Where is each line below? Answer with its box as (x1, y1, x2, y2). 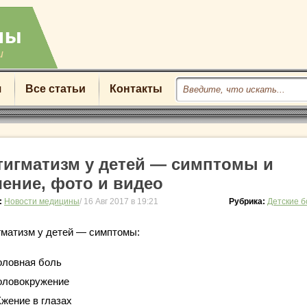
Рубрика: (229, 197, 267, 206)
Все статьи (25, 83, 86, 95)
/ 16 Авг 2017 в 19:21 (79, 197, 158, 206)
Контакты (110, 83, 162, 95)
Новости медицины (4, 197, 79, 206)
